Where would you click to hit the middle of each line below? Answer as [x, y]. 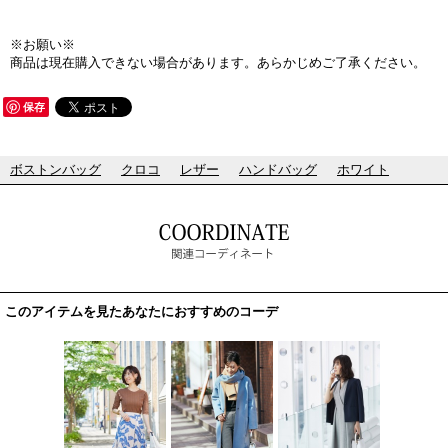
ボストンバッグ [55, 169]
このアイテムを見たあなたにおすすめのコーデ [141, 311]
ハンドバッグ [278, 169]
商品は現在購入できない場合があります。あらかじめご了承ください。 [218, 62]
